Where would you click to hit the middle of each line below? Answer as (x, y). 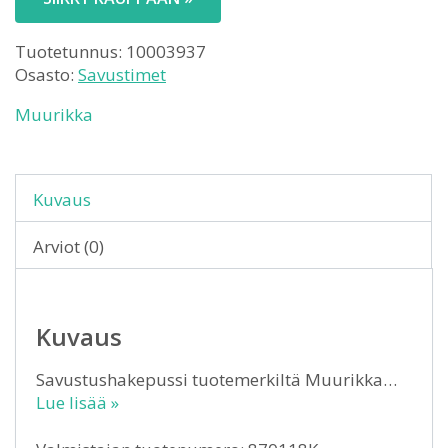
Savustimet (122, 74)
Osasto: (46, 74)
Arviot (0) (68, 246)
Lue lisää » (77, 402)
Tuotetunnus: (70, 51)
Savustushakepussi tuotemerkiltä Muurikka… (216, 379)
